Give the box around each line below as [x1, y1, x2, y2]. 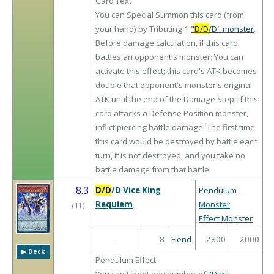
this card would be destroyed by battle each [95, 136, 258, 147]
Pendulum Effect [95, 254, 156, 266]
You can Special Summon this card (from [95, 9, 244, 21]
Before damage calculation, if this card [95, 37, 238, 49]
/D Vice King [111, 185, 161, 196]
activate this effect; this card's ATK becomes [95, 65, 257, 77]
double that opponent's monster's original [95, 80, 252, 91]
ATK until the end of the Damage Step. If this [95, 94, 258, 105]
